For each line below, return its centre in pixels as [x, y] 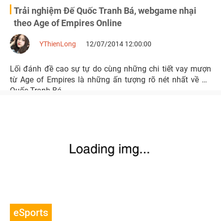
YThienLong [58, 44]
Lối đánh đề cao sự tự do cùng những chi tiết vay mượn [110, 69]
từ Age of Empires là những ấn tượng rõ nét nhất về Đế [110, 80]
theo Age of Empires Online [68, 23]
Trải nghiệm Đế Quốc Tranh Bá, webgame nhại [105, 11]
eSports [31, 213]
